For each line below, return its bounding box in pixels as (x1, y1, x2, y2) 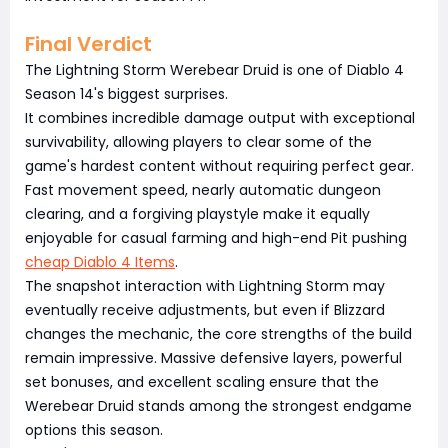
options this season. (25, 419, 163, 440)
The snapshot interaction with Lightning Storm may (25, 275, 385, 296)
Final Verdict (25, 29, 152, 58)
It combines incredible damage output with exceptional (25, 107, 415, 128)
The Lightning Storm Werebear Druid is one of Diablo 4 (25, 59, 404, 80)
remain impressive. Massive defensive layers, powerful (25, 347, 402, 368)
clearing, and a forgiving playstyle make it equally (25, 203, 370, 224)
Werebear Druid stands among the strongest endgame (25, 395, 412, 416)
